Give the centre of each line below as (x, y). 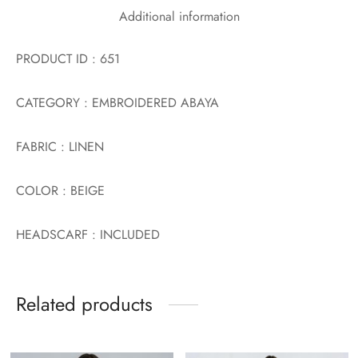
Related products (84, 304)
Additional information (179, 17)
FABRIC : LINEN (60, 146)
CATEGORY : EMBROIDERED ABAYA (117, 102)
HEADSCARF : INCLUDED (88, 234)
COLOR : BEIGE (60, 190)
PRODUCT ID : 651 (68, 58)
